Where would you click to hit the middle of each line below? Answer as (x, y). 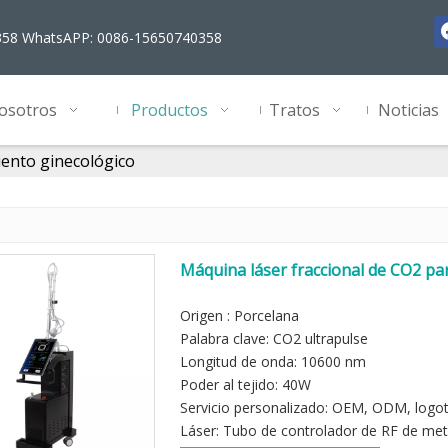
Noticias (408, 110)
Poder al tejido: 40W (245, 384)
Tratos (294, 110)
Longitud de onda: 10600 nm (273, 361)
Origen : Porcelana (239, 315)
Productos (169, 110)
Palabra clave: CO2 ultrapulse (274, 338)
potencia (212, 292)
